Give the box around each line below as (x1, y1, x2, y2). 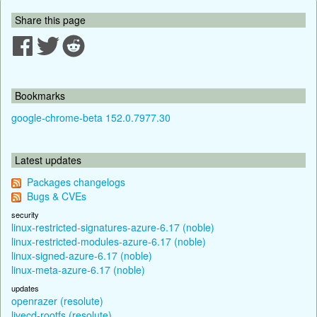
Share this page (15, 12, 86, 27)
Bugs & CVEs (27, 188, 86, 203)
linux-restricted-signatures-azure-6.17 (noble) (11, 219, 214, 234)
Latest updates (15, 152, 81, 167)
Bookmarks (15, 88, 65, 103)
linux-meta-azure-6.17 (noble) (11, 262, 145, 277)
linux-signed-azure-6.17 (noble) (11, 248, 152, 263)
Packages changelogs (27, 174, 125, 189)
